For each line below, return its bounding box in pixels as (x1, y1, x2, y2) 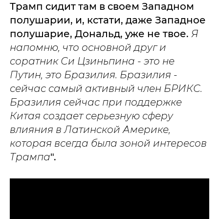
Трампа (10, 151, 50, 163)
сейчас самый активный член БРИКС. (10, 83, 202, 94)
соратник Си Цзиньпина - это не (10, 55, 175, 67)
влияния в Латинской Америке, (10, 124, 171, 135)
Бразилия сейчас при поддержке (10, 96, 182, 108)
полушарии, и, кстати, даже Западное (10, 14, 206, 26)
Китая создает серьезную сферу (10, 110, 173, 122)
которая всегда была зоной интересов (10, 137, 207, 149)
